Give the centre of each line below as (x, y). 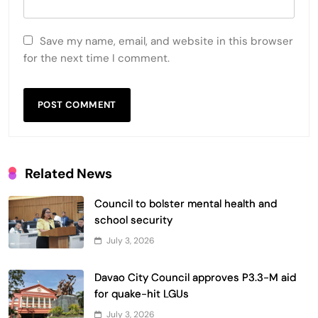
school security (133, 220)
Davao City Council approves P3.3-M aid (195, 277)
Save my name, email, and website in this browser (166, 41)
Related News (68, 173)
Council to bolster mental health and (186, 203)
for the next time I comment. (97, 58)
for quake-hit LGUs (142, 294)
